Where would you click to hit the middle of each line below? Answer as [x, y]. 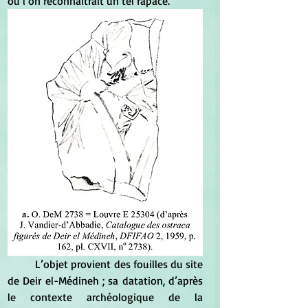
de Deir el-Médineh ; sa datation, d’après [105, 281]
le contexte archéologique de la [105, 297]
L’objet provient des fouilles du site [22, 264]
